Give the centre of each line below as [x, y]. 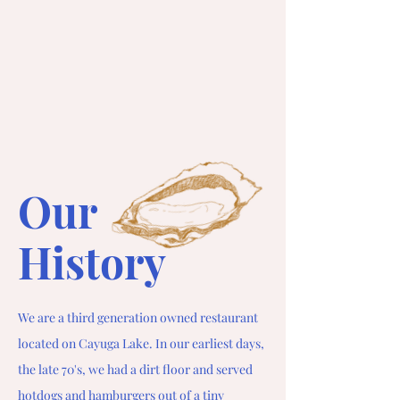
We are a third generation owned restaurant [138, 317]
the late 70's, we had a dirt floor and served [135, 369]
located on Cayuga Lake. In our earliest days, [141, 343]
